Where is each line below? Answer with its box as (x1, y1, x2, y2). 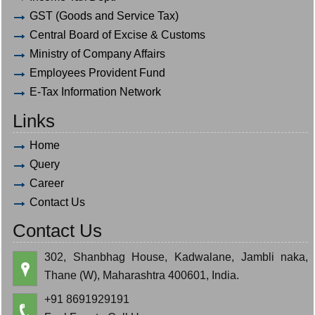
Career (30, 176, 65, 189)
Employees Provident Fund (30, 67, 166, 79)
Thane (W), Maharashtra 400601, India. (44, 269, 240, 281)
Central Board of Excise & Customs (30, 29, 206, 41)
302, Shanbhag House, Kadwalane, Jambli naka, (44, 250, 309, 263)
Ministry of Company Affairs (30, 48, 166, 60)
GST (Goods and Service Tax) (30, 10, 179, 22)
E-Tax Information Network (30, 86, 162, 98)
